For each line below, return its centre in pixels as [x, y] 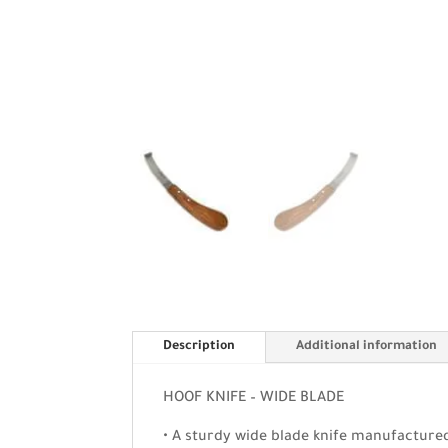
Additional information [366, 347]
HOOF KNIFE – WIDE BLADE [253, 399]
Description [199, 347]
